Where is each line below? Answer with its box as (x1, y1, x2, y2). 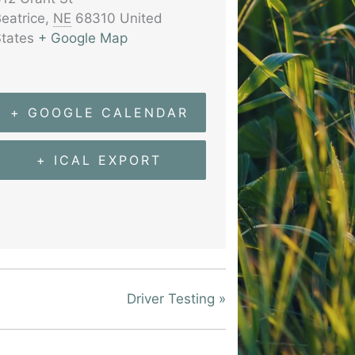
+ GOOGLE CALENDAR (10, 104, 189, 120)
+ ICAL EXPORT (36, 151, 162, 168)
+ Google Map (37, 30, 128, 46)
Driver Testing (127, 291, 219, 307)
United (119, 10, 162, 26)
